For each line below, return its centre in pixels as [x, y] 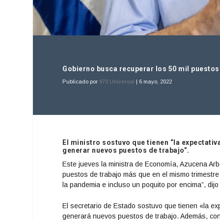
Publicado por [81, 81]
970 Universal [117, 81]
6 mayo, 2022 [156, 81]
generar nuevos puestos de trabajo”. [126, 150]
